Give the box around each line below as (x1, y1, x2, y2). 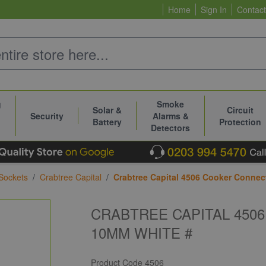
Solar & (93, 104, 122, 116)
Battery (93, 116, 122, 128)
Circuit (227, 104, 254, 116)
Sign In (201, 4, 227, 15)
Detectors (151, 122, 190, 134)
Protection (219, 116, 261, 128)
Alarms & (152, 110, 189, 122)
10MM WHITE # (91, 222, 193, 243)
